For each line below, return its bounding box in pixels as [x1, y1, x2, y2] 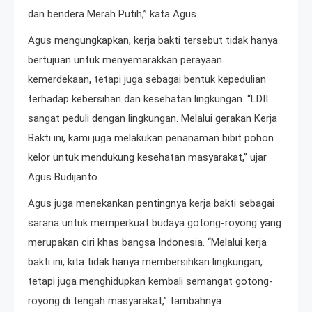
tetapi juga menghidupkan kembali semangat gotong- [28, 275, 273, 288]
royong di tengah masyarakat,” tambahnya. [28, 295, 224, 308]
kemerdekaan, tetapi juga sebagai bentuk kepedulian [28, 73, 266, 86]
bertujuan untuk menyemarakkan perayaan [28, 54, 222, 67]
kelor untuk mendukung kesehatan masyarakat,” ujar [28, 151, 267, 164]
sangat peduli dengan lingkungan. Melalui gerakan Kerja [28, 112, 277, 125]
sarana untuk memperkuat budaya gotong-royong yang [28, 217, 281, 230]
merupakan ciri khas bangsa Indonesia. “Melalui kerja [28, 236, 267, 249]
